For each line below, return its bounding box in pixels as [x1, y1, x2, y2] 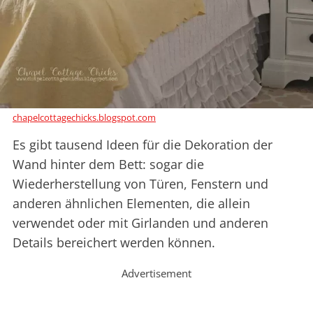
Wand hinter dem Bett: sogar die [13, 155, 204, 173]
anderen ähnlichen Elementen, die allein [13, 194, 250, 212]
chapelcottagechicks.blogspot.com [13, 110, 156, 124]
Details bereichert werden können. [13, 233, 215, 251]
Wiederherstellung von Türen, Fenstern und [13, 175, 268, 192]
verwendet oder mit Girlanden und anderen [13, 214, 268, 231]
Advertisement [122, 265, 191, 280]
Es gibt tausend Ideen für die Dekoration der [13, 136, 272, 153]
